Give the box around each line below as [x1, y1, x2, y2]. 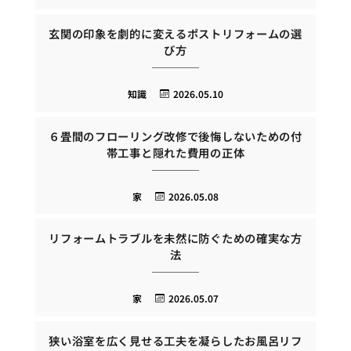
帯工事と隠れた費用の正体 [106, 143, 245, 161]
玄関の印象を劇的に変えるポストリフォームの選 [49, 25, 302, 42]
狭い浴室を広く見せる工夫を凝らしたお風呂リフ [49, 331, 302, 349]
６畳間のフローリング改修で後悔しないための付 [49, 127, 302, 144]
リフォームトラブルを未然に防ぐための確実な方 [49, 230, 302, 247]
